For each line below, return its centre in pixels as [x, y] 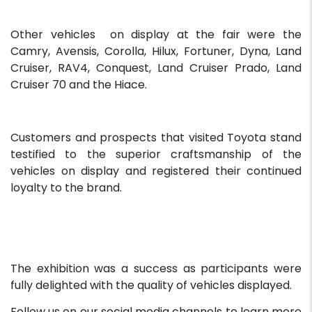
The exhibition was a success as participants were [156, 269]
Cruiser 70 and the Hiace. [79, 85]
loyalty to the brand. [66, 188]
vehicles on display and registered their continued [156, 171]
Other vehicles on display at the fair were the [156, 35]
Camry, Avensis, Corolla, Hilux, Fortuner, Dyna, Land [156, 52]
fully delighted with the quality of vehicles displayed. [151, 286]
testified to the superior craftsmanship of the [156, 155]
